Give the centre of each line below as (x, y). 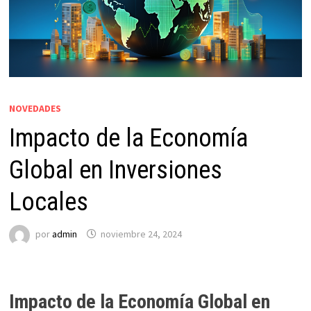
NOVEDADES (35, 108)
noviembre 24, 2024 (141, 234)
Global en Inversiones (115, 170)
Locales (48, 202)
